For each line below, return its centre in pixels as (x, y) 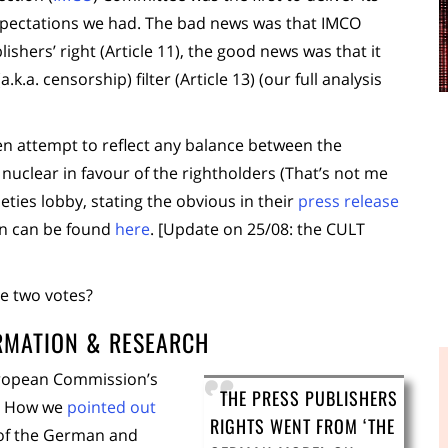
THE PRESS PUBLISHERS (309, 398)
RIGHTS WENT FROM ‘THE (302, 426)
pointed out (111, 407)
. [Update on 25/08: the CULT (257, 229)
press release (346, 201)
